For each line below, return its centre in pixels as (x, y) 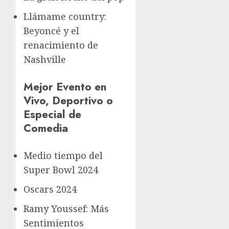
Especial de (52, 114)
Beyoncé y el (51, 30)
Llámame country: (65, 16)
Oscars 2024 (50, 189)
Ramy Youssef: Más (66, 209)
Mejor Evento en (65, 87)
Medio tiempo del (63, 156)
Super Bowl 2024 (61, 170)
